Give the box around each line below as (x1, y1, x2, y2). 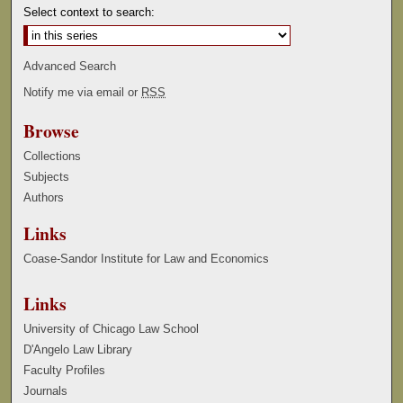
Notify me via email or (23, 85, 142, 99)
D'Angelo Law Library (23, 342, 133, 356)
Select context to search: (23, 4, 156, 19)
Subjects (23, 169, 70, 184)
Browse (23, 117, 80, 144)
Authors (23, 190, 65, 204)
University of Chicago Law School (23, 321, 200, 336)
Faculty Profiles (23, 363, 106, 377)
